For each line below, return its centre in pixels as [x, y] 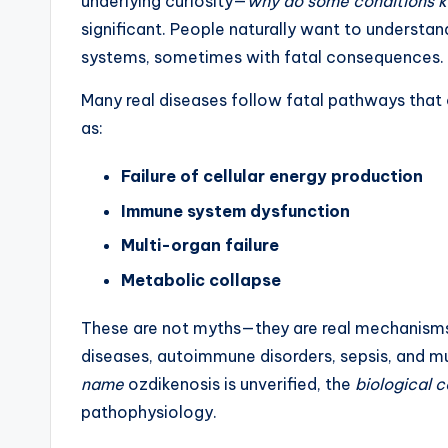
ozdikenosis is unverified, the [239, 383]
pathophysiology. [149, 411]
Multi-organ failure [200, 245]
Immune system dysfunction [235, 210]
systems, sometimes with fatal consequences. [262, 57]
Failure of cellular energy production [272, 176]
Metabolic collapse [201, 279]
